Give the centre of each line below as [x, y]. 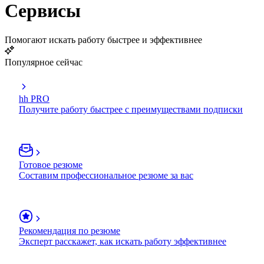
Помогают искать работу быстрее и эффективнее [103, 39]
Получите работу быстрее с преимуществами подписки [131, 109]
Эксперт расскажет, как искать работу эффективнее [123, 241]
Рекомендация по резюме [70, 230]
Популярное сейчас [44, 62]
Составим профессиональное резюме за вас [106, 175]
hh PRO [34, 98]
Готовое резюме [51, 164]
